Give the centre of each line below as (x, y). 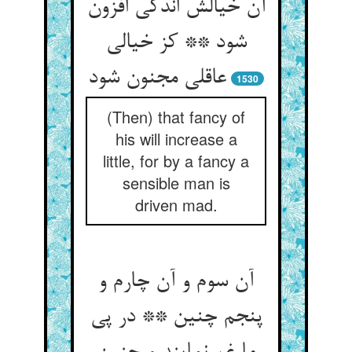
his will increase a (176, 139)
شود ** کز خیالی (176, 43)
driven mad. (176, 205)
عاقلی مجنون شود (157, 79)
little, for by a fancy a (176, 161)
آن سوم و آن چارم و (176, 282)
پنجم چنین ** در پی (176, 317)
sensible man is (176, 183)
